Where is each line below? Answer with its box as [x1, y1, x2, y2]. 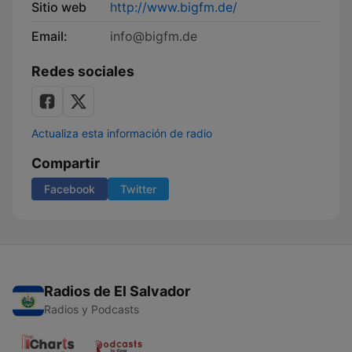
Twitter [120, 182, 156, 196]
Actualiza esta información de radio [31, 126, 212, 140]
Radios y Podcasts [44, 302, 139, 316]
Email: [31, 28, 68, 44]
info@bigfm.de [110, 28, 197, 44]
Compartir [31, 155, 100, 171]
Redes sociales [31, 63, 134, 79]
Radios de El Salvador [44, 283, 190, 299]
